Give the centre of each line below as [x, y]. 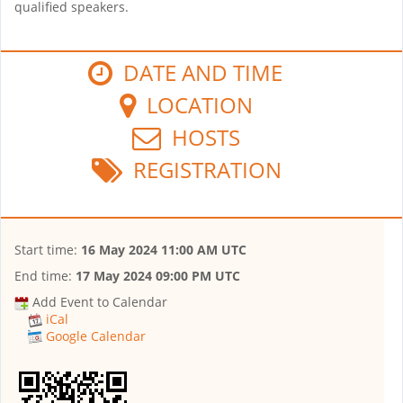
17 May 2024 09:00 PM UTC [158, 275]
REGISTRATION [201, 169]
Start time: [48, 249]
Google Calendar [96, 336]
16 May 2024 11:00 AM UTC [164, 249]
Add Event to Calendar [100, 301]
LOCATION [195, 104]
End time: [45, 275]
